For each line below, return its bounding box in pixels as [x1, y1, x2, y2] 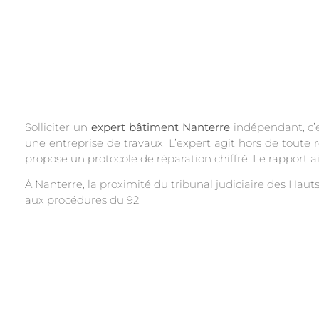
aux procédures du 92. [25, 193, 141, 207]
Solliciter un [25, 120, 91, 134]
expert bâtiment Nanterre [90, 120, 230, 134]
